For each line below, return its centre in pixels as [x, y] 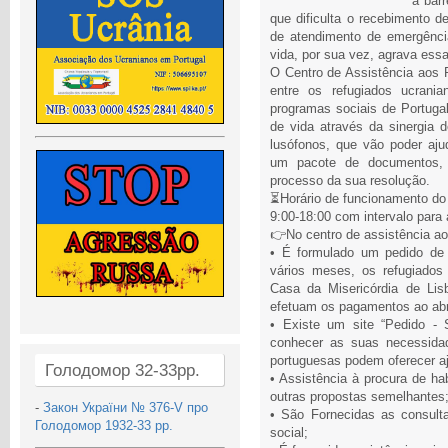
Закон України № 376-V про [125, 407]
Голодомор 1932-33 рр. [104, 425]
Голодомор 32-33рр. [122, 370]
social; [289, 432]
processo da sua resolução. [350, 180]
